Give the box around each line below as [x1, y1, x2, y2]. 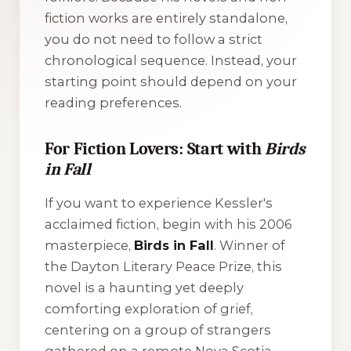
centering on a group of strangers [45, 322, 271, 338]
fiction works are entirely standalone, [45, 9, 288, 26]
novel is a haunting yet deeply [45, 280, 244, 296]
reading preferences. [45, 94, 182, 110]
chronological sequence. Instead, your [45, 52, 297, 68]
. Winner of [214, 237, 285, 254]
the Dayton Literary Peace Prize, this [45, 259, 282, 275]
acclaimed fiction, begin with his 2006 [45, 216, 292, 233]
